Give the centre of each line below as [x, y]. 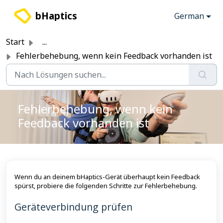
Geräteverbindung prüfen [73, 207]
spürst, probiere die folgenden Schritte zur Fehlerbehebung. [106, 186]
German [189, 16]
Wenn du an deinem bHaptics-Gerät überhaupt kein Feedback [107, 177]
